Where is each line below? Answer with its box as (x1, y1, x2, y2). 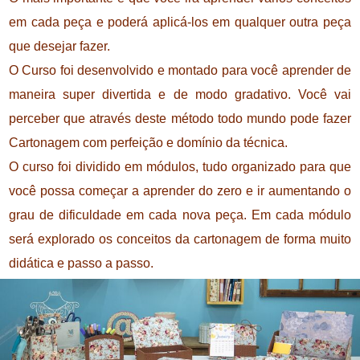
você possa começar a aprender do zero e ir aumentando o (9, 183, 351, 198)
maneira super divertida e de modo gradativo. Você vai (9, 87, 351, 101)
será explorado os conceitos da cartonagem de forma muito (9, 231, 351, 246)
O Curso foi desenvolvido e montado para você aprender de (9, 63, 351, 77)
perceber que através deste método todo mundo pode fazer (9, 111, 351, 125)
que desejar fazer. (9, 39, 110, 53)
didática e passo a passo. (9, 256, 153, 270)
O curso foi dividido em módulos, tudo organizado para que (9, 159, 351, 174)
